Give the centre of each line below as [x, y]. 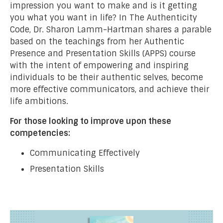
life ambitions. [39, 101]
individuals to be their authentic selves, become [107, 77]
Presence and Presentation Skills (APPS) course [103, 53]
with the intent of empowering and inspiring [99, 65]
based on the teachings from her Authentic [97, 41]
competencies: [40, 133]
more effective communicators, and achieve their [110, 89]
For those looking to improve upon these [91, 121]
